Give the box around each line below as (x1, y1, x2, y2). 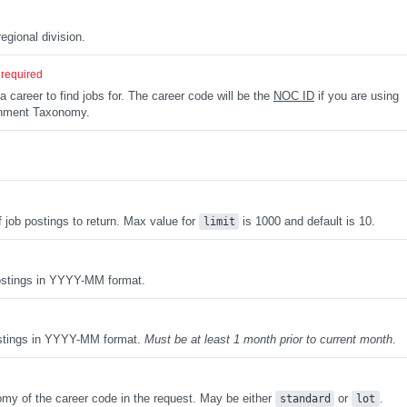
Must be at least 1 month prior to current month (144, 333, 392, 346)
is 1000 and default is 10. (239, 214, 376, 228)
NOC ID (273, 89, 314, 103)
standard (279, 392, 331, 405)
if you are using (314, 89, 399, 103)
